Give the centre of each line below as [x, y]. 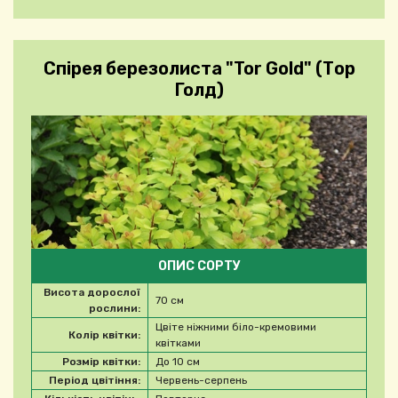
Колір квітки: [104, 335]
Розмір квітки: [101, 362]
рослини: [115, 309]
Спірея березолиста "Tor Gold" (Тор [199, 69]
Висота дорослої [92, 293]
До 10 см [178, 362]
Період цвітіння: [95, 381]
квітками [178, 343]
